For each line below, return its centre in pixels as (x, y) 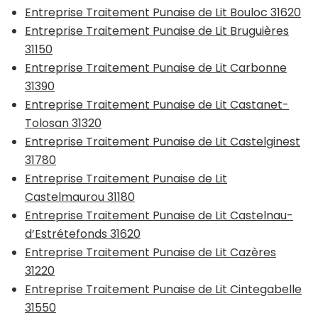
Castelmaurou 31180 (80, 197)
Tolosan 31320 (63, 123)
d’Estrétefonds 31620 (83, 234)
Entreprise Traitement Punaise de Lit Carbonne (156, 67)
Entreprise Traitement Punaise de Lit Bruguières (157, 31)
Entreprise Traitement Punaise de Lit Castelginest (163, 141)
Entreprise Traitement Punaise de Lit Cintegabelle (163, 289)
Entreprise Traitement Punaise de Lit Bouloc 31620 (163, 12)
